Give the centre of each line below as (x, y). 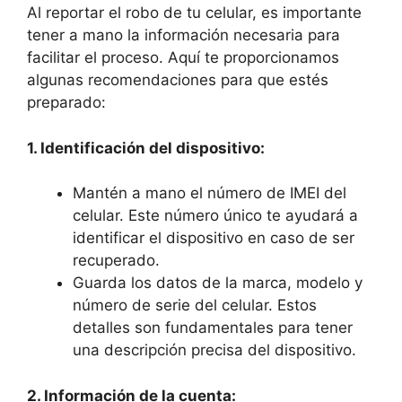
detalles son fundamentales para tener (213, 328)
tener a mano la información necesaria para (184, 35)
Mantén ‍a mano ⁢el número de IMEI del (210, 193)
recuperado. (116, 260)
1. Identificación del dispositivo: (146, 148)
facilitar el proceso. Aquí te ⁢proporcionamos (183, 57)
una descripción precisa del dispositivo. (214, 350)
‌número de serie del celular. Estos (195, 305)
